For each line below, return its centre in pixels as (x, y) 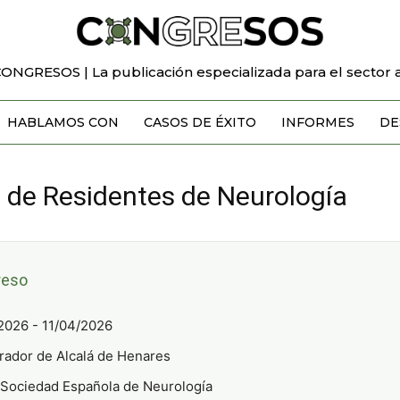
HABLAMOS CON (62, 122)
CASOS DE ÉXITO (200, 122)
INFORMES (317, 122)
